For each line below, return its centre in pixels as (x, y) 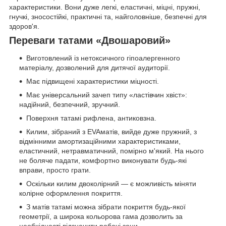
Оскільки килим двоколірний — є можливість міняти (111, 184)
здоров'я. (24, 26)
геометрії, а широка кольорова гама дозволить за (101, 217)
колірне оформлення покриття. (71, 193)
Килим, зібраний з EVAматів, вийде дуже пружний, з (111, 132)
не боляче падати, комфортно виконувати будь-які (103, 161)
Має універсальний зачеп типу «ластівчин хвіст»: (107, 95)
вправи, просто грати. (55, 170)
